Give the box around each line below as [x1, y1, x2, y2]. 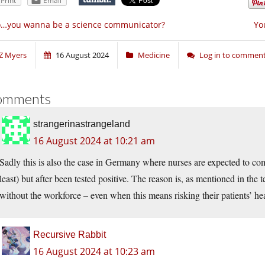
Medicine [138, 50, 170, 61]
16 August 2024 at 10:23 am [33, 245, 155, 258]
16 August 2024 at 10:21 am [33, 134, 155, 148]
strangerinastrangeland [33, 119, 130, 130]
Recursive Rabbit [33, 230, 106, 240]
